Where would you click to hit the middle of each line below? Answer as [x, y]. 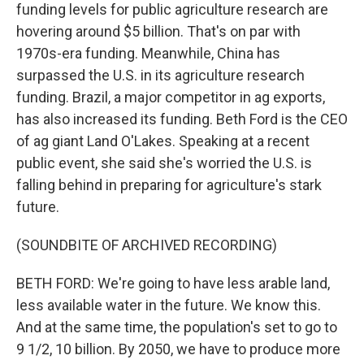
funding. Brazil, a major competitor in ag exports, [171, 97]
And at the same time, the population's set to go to [177, 327]
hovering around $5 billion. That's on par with [158, 31]
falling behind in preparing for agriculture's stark [169, 185]
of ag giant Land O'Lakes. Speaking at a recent [163, 141]
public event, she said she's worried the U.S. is [164, 163]
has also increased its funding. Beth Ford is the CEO [182, 119]
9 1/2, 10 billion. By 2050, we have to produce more [178, 349]
